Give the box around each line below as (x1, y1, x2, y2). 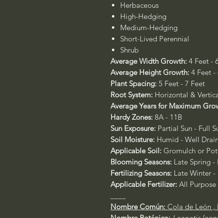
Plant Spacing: (110, 79, 159, 88)
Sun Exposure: (110, 124, 158, 133)
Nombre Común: (110, 202, 165, 211)
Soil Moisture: (110, 135, 155, 144)
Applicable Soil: (110, 146, 162, 155)
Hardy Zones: (110, 112, 153, 122)
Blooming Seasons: (110, 157, 172, 166)
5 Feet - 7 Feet (159, 79, 205, 88)
